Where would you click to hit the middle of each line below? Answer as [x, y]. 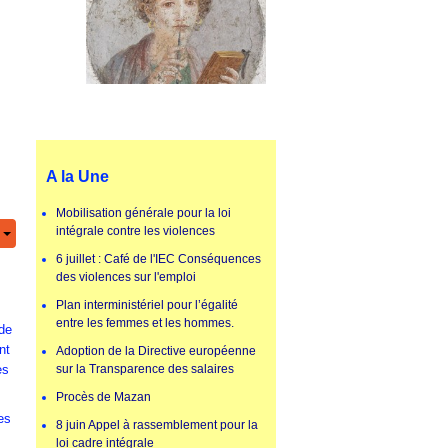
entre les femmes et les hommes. [145, 323]
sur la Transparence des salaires [145, 369]
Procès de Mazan [103, 397]
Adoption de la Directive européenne [156, 351]
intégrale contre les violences [135, 231]
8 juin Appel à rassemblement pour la [157, 425]
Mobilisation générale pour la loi [143, 213]
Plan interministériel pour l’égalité [147, 305]
